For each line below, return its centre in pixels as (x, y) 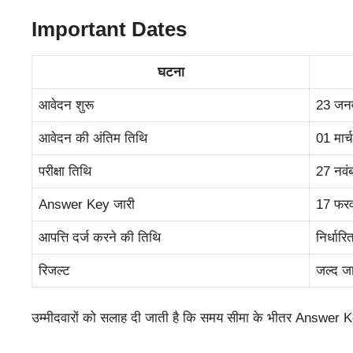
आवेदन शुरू (66, 106)
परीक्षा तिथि (65, 172)
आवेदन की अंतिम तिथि (93, 139)
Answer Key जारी (87, 205)
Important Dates (109, 29)
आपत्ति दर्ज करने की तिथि (100, 238)
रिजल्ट (54, 271)
